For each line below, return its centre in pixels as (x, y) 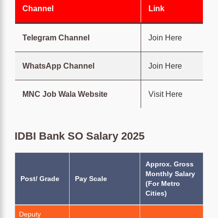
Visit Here (165, 94)
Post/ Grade (40, 178)
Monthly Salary (170, 173)
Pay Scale (91, 178)
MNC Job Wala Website (65, 94)
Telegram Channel (56, 37)
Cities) (156, 193)
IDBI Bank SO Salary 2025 (80, 136)
